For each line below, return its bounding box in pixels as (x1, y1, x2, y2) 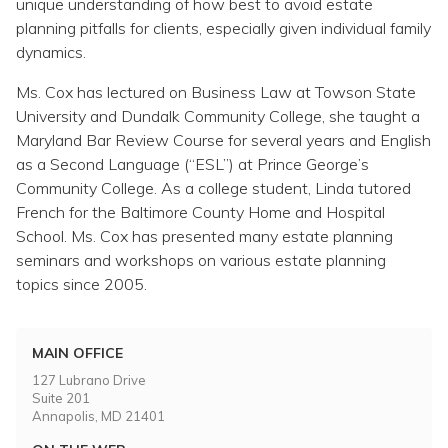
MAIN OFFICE (32, 344, 123, 362)
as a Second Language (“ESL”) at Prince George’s (16, 154, 369, 174)
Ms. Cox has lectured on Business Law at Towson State (16, 82, 416, 102)
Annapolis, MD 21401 (32, 408, 165, 424)
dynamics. (16, 42, 86, 62)
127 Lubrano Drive (32, 372, 146, 388)
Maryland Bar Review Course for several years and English (16, 130, 431, 150)
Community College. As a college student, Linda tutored (16, 178, 411, 198)
